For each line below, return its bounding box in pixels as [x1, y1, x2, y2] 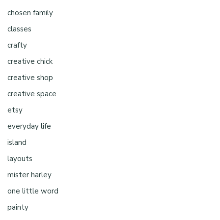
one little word [7, 186, 58, 196]
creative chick [7, 56, 53, 67]
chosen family [7, 8, 53, 18]
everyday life [7, 121, 51, 132]
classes [7, 24, 31, 34]
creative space [7, 89, 56, 99]
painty [7, 202, 28, 213]
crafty [7, 40, 27, 51]
